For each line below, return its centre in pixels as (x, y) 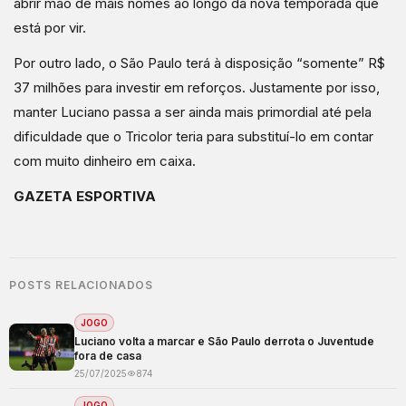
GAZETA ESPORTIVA (85, 197)
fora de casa (108, 356)
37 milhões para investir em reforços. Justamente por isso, (197, 88)
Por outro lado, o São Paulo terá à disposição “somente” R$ (199, 63)
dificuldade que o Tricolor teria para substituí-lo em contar (193, 137)
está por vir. (50, 28)
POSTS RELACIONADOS (82, 285)
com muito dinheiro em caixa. (105, 161)
